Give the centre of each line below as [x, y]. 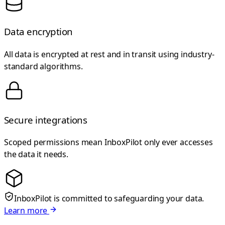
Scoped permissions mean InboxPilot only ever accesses [108, 142]
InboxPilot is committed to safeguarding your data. [109, 199]
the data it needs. [36, 154]
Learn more [27, 211]
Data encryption [38, 32]
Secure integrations [46, 120]
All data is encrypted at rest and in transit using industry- [109, 54]
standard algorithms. [43, 66]
